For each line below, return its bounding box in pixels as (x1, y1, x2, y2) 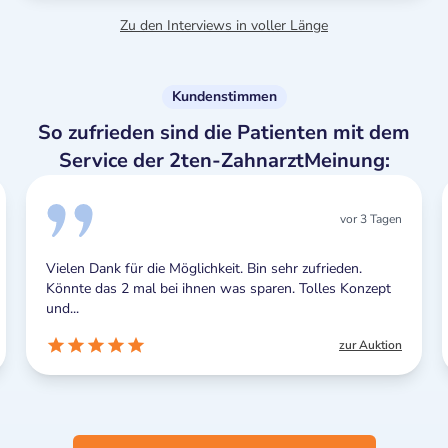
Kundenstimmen (171, 87, 277, 107)
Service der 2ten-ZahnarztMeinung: (58, 147, 390, 175)
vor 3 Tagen (201, 211, 264, 228)
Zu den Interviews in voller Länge (120, 16, 328, 36)
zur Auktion (200, 337, 264, 354)
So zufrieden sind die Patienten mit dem (38, 119, 410, 147)
